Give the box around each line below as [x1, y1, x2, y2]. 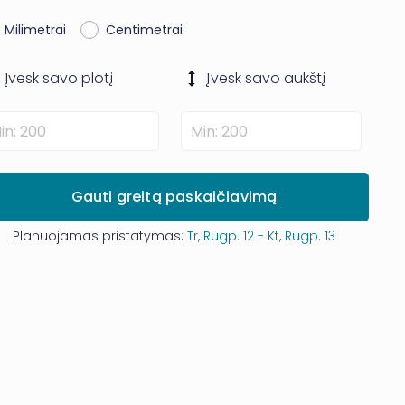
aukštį [283, 68, 325, 89]
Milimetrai [4, 21, 67, 39]
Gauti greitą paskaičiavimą [71, 186, 278, 207]
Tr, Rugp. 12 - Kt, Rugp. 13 [186, 227, 335, 245]
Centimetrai [106, 21, 184, 39]
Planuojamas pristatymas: [12, 227, 187, 245]
